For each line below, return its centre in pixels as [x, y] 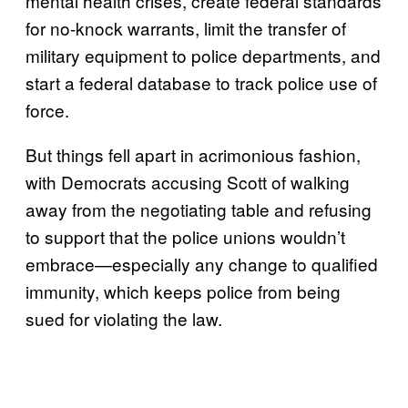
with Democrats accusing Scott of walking [188, 181]
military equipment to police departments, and [203, 55]
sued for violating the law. [124, 318]
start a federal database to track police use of [201, 82]
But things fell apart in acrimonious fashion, [193, 154]
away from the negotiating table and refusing [199, 209]
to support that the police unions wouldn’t [185, 236]
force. [47, 109]
